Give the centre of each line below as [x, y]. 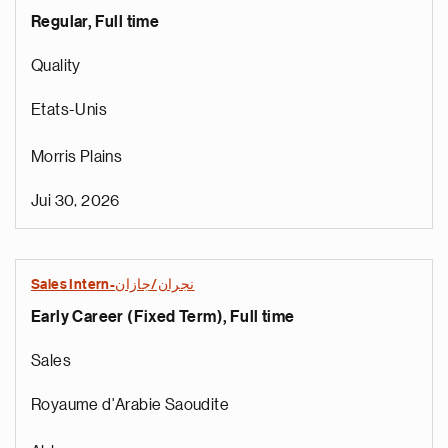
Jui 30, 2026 [75, 201]
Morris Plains [77, 157]
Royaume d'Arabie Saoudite [130, 405]
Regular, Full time [95, 22]
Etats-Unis [69, 110]
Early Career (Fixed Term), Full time [163, 317]
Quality [56, 66]
